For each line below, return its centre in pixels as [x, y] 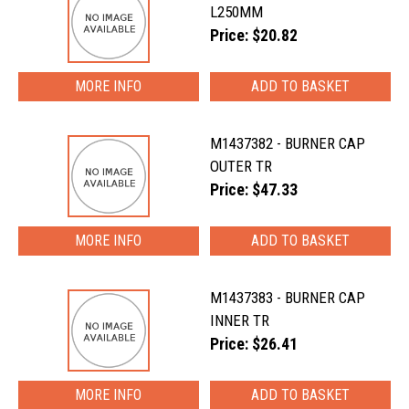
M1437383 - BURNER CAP [288, 298]
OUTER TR [241, 166]
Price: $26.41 [254, 344]
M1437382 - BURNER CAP [288, 143]
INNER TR [240, 320]
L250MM [237, 12]
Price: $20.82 [254, 36]
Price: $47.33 [254, 190]
